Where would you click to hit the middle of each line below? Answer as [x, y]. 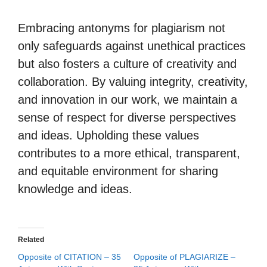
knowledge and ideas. [75, 189]
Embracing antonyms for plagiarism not [122, 28]
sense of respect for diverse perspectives [127, 117]
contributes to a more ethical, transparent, [129, 153]
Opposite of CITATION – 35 [69, 257]
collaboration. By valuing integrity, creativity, [133, 82]
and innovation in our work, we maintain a [128, 100]
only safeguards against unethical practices [132, 46]
